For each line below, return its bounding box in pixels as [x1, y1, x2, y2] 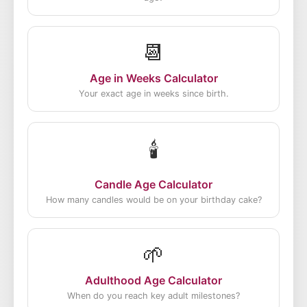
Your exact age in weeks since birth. [78, 88, 229, 99]
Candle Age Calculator [95, 177, 212, 191]
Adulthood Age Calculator [85, 273, 222, 287]
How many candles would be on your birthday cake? [45, 195, 262, 205]
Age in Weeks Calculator [89, 71, 218, 85]
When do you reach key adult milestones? [67, 291, 240, 301]
